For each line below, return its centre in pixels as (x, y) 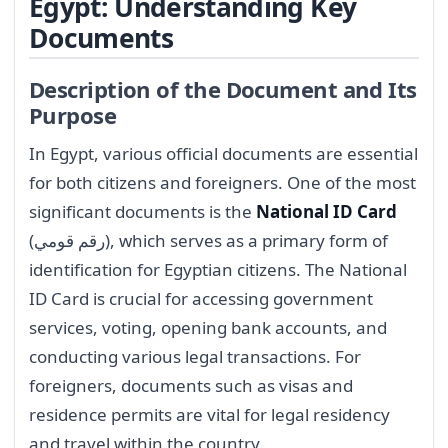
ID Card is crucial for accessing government (201, 298)
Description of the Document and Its (223, 88)
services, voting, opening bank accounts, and (208, 327)
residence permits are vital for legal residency (209, 414)
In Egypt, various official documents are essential (223, 153)
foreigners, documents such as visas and (191, 385)
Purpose (73, 114)
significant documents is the (142, 211)
